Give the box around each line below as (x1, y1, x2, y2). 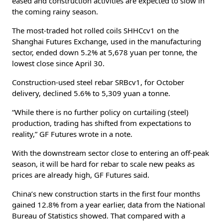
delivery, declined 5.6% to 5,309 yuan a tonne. (12, 88, 170, 98)
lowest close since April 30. (12, 58, 105, 68)
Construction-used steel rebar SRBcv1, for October (12, 77, 184, 87)
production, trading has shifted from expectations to (12, 117, 191, 128)
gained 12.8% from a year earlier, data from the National (12, 199, 205, 210)
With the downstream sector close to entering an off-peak (12, 147, 209, 158)
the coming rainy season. (12, 6, 98, 16)
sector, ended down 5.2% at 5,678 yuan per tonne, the (12, 47, 197, 57)
